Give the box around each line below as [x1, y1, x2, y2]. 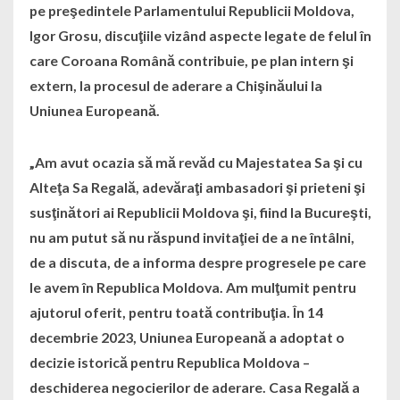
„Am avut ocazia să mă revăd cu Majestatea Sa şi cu [29, 153, 362, 171]
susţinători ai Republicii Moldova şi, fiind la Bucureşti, [29, 203, 371, 221]
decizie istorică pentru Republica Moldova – [29, 353, 310, 371]
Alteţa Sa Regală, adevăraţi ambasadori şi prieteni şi [29, 178, 365, 196]
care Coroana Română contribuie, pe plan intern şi [29, 51, 354, 69]
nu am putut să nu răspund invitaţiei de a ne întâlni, [29, 228, 354, 246]
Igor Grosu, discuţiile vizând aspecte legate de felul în [29, 26, 371, 44]
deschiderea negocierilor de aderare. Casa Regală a [29, 378, 360, 396]
